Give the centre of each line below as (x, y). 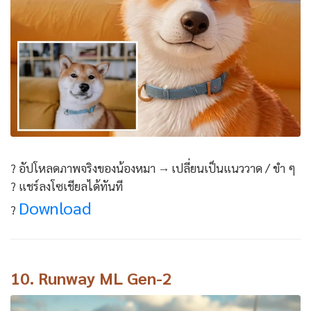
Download (55, 207)
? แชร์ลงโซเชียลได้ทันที (67, 186)
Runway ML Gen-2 (105, 277)
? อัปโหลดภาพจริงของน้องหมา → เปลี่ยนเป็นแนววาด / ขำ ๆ (153, 168)
